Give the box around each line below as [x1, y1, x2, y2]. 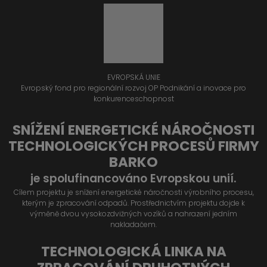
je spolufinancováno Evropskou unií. [30, 170, 237, 187]
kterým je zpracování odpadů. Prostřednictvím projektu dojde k [22, 197, 245, 208]
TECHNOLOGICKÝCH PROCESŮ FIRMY [8, 136, 259, 156]
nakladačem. [110, 219, 157, 229]
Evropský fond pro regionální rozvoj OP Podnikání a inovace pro [21, 82, 246, 93]
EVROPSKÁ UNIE [107, 72, 160, 82]
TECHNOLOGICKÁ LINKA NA [41, 241, 226, 261]
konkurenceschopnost [93, 93, 174, 104]
